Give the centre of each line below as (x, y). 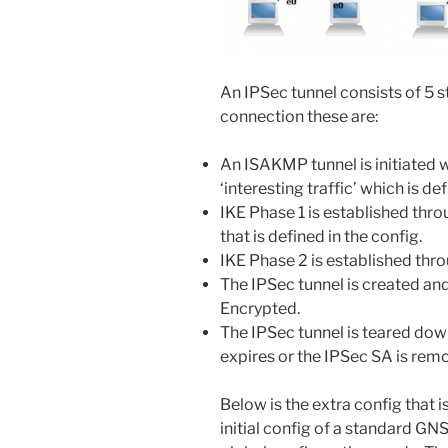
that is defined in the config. (321, 236)
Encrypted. (260, 308)
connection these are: (299, 116)
